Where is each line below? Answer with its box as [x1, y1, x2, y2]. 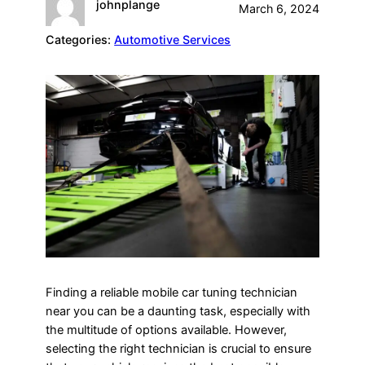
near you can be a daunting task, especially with [46, 304, 311, 319]
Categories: [46, 33, 115, 47]
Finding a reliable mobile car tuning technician [46, 285, 298, 301]
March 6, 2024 [238, 2, 319, 16]
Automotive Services [114, 33, 231, 47]
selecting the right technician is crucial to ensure [46, 341, 312, 357]
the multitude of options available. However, [46, 323, 288, 338]
